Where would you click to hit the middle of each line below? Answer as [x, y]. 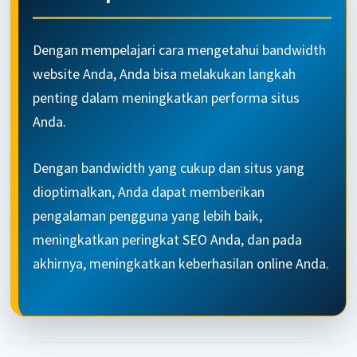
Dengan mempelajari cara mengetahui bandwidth [180, 50]
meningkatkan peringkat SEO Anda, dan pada [168, 240]
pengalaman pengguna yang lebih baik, [148, 216]
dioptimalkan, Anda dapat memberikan [149, 192]
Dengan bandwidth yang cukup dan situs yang [169, 168]
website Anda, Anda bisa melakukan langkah [165, 74]
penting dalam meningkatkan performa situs [167, 98]
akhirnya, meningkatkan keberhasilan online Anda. [181, 264]
